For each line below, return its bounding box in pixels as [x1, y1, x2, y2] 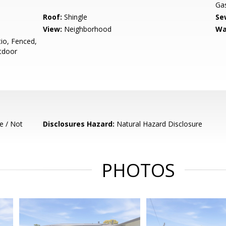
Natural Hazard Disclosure [115, 119, 203, 129]
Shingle [62, 12, 88, 22]
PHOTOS [101, 158, 175, 183]
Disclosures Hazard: [43, 119, 115, 129]
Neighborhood [62, 24, 112, 34]
